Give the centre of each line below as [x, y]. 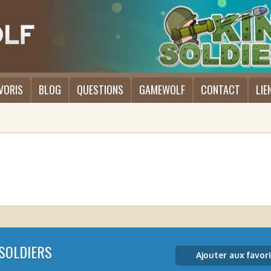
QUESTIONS [100, 90]
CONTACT [220, 90]
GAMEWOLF [162, 90]
